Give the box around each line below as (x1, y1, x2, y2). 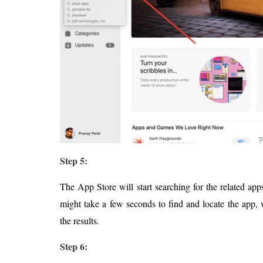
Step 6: (60, 240, 87, 254)
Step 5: (60, 154, 87, 168)
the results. (60, 214, 99, 227)
